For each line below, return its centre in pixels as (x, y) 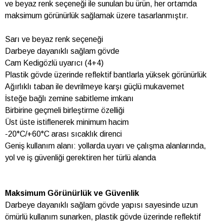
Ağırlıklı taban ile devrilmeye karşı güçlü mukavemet (95, 87)
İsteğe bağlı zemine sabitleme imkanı (69, 99)
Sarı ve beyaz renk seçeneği (54, 39)
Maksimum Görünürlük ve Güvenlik (72, 193)
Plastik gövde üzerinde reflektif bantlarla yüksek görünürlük (106, 75)
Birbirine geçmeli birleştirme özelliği (65, 110)
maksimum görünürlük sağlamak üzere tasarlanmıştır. (97, 16)
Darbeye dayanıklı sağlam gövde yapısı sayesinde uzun (101, 205)
